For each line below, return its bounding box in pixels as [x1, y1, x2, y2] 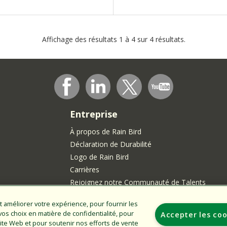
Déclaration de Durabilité [69, 139, 152, 149]
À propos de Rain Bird [69, 126, 141, 136]
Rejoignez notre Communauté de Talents [69, 177, 206, 187]
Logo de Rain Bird [69, 152, 129, 162]
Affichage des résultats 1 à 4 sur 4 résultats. [42, 34, 185, 44]
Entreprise [69, 107, 118, 120]
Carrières [69, 164, 99, 174]
